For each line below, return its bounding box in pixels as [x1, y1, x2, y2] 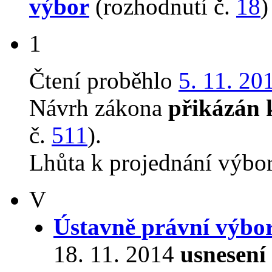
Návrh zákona [29, 95, 168, 121]
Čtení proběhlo [29, 67, 178, 94]
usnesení [180, 241, 266, 268]
